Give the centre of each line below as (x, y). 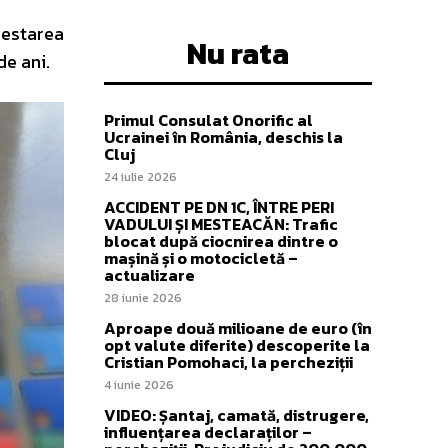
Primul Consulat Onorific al (208, 120)
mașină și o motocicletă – (201, 258)
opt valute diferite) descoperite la (237, 345)
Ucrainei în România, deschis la (223, 137)
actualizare (149, 275)
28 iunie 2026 (143, 298)
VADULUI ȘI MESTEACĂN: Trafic (221, 224)
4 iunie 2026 (139, 385)
